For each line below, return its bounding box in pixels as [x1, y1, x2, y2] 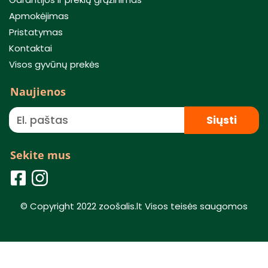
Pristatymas [9, 25, 63, 38]
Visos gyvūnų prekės [9, 57, 99, 71]
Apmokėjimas [9, 9, 69, 22]
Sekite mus [10, 148, 71, 163]
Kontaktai [9, 41, 52, 54]
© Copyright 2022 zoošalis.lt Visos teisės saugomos [20, 200, 248, 213]
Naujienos [10, 84, 66, 99]
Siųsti [206, 112, 237, 127]
